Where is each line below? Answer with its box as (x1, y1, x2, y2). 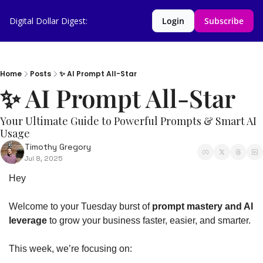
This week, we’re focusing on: (9, 244, 132, 254)
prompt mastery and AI (152, 201, 253, 211)
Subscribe (204, 15, 244, 26)
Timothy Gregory (25, 141, 91, 152)
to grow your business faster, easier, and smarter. (47, 215, 251, 225)
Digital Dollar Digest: (9, 15, 87, 26)
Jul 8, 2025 (25, 154, 63, 163)
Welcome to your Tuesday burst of (9, 201, 152, 211)
